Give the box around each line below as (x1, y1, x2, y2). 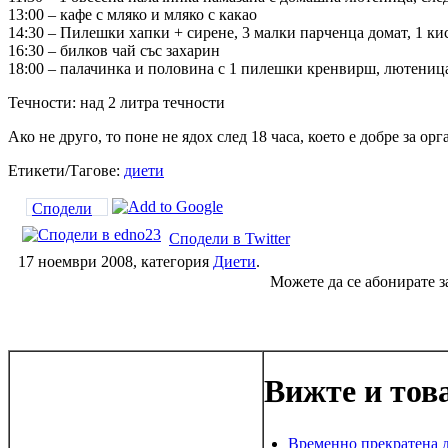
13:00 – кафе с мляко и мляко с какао (8, 6, 257, 24)
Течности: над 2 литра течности (8, 94, 225, 112)
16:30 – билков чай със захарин (8, 42, 220, 60)
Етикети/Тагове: (8, 162, 124, 180)
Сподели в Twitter (169, 230, 290, 248)
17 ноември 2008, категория (18, 253, 213, 271)
